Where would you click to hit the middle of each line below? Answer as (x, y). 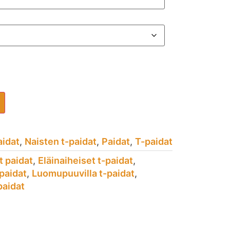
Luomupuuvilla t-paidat (83, 173)
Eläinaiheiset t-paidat (85, 160)
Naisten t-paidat (61, 141)
